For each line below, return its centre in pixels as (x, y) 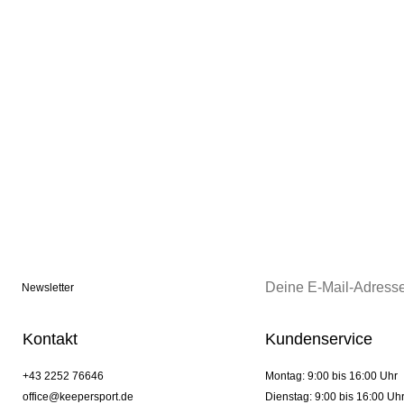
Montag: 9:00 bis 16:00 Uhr (331, 376)
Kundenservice (318, 340)
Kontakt (50, 340)
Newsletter (48, 288)
